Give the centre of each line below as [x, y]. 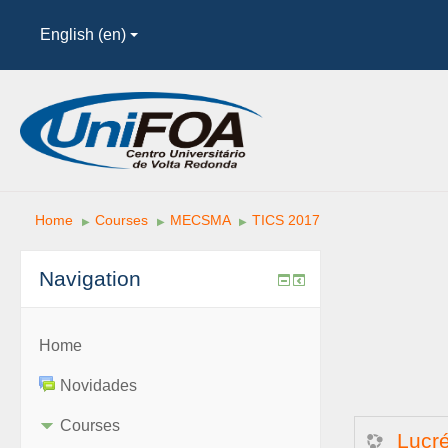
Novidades [98, 385]
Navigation [90, 278]
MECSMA [200, 220]
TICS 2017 [286, 220]
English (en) [83, 34]
